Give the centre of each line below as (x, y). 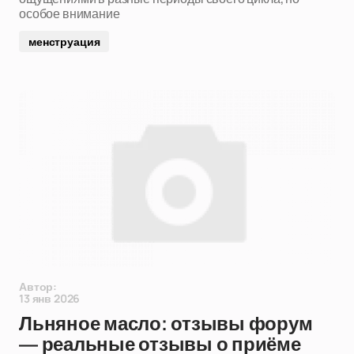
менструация (64, 41)
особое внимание (70, 13)
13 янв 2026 (50, 298)
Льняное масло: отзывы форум (166, 324)
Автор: (38, 286)
